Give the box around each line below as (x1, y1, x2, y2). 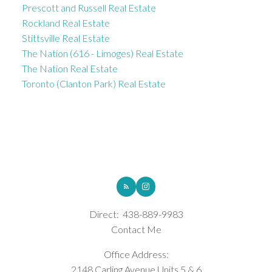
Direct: (89, 208, 121, 220)
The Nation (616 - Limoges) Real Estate (21, 47, 183, 59)
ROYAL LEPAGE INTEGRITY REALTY (62, 146, 210, 153)
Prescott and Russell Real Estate (21, 1, 156, 13)
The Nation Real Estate (21, 62, 118, 74)
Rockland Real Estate (21, 16, 110, 29)
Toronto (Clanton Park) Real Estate (21, 77, 166, 89)
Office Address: (103, 248, 169, 260)
